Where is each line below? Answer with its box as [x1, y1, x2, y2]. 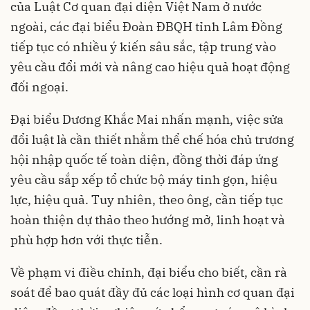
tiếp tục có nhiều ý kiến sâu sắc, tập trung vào [10, 39, 276, 55]
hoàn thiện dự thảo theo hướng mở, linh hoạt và [10, 212, 285, 228]
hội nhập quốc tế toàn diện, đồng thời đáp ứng [10, 152, 278, 168]
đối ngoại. [10, 79, 69, 95]
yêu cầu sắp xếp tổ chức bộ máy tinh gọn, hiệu [10, 172, 277, 188]
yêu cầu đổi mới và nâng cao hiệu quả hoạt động [10, 59, 290, 75]
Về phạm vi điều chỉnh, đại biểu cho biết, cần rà [10, 264, 287, 281]
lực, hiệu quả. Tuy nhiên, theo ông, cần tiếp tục [10, 192, 283, 208]
